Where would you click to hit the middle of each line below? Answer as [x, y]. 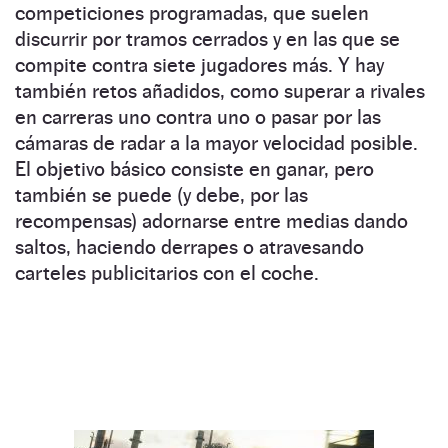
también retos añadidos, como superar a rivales [220, 90]
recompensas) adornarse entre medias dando [211, 220]
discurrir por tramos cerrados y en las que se [207, 38]
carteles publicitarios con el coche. [167, 272]
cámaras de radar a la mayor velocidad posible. [216, 142]
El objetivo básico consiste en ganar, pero [194, 168]
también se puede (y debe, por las [161, 194]
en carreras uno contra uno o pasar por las [198, 116]
